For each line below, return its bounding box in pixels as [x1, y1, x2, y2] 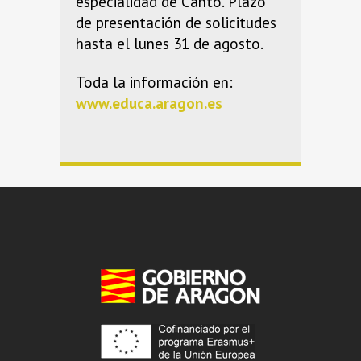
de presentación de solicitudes [76, 12, 276, 32]
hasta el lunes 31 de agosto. [76, 33, 263, 53]
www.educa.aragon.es [76, 93, 222, 113]
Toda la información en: [76, 72, 233, 92]
